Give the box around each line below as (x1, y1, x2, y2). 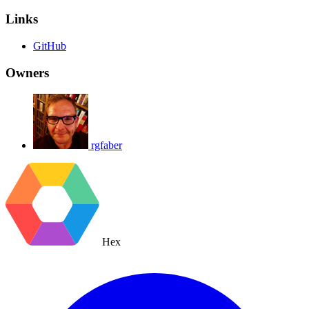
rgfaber (91, 139, 122, 151)
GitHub (33, 40, 66, 52)
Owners (6, 65, 49, 80)
